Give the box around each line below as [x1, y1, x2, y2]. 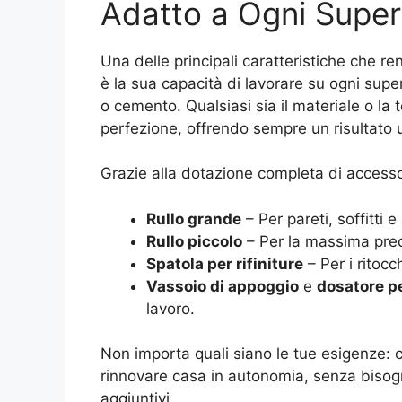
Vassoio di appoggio [146, 276, 299, 295]
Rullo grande [146, 209, 241, 228]
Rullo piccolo [146, 232, 242, 250]
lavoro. [146, 299, 195, 318]
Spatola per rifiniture [146, 254, 303, 273]
